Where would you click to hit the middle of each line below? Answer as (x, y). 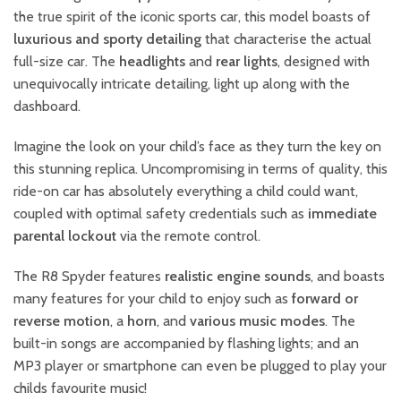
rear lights (247, 62)
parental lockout (65, 236)
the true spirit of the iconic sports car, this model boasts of (192, 17)
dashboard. (47, 107)
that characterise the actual (286, 39)
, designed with (324, 62)
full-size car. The (66, 62)
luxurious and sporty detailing (107, 39)
